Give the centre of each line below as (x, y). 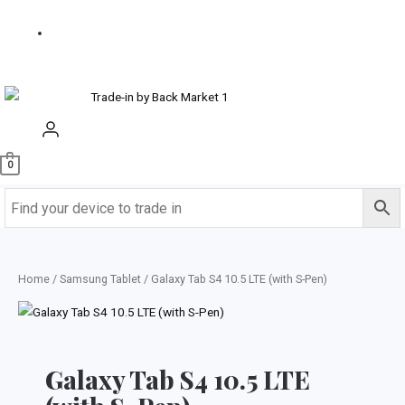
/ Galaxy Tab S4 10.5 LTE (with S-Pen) (234, 279)
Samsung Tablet (100, 279)
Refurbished (85, 55)
